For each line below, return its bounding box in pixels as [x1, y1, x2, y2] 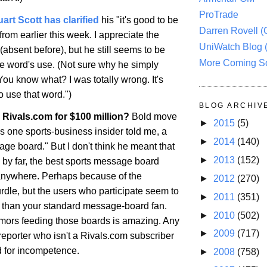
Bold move [129, 111, 177, 122]
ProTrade [199, 10, 238, 20]
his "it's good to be [99, 15, 178, 26]
